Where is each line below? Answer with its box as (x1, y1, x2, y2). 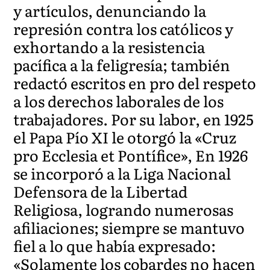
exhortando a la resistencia (13, 35, 206, 58)
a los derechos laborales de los (13, 89, 224, 112)
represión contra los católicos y (13, 17, 234, 40)
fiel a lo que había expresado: (13, 234, 216, 257)
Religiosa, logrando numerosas (13, 198, 234, 221)
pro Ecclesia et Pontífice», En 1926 (13, 143, 248, 166)
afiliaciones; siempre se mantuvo (13, 216, 245, 239)
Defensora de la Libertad (13, 180, 188, 202)
